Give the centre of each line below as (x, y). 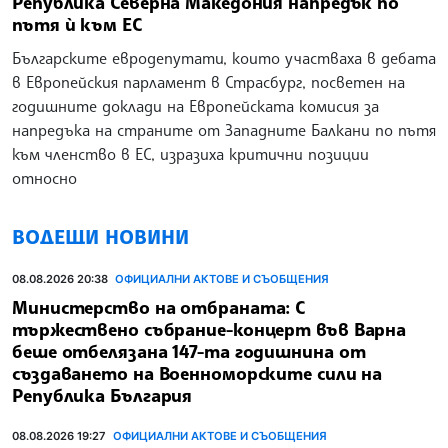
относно (44, 177)
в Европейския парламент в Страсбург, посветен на (208, 81)
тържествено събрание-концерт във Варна (209, 328)
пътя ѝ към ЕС (77, 24)
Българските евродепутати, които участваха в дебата (224, 57)
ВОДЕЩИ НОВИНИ (100, 237)
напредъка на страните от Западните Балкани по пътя (224, 129)
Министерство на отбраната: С (159, 306)
